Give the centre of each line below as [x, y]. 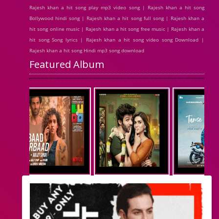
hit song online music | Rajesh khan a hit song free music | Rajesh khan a [117, 29]
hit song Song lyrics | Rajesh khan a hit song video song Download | [117, 40]
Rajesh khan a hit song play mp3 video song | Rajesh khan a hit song [117, 7]
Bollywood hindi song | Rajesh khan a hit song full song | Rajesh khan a [117, 18]
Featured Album [67, 64]
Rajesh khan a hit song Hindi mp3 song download [87, 50]
